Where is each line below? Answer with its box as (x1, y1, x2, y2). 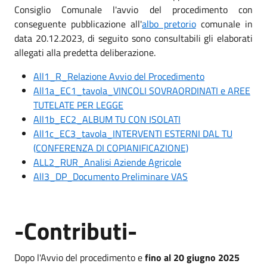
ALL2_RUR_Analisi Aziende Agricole (33, 155, 181, 169)
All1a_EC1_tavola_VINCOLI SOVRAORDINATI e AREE (33, 83, 250, 98)
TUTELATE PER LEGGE (33, 98, 123, 112)
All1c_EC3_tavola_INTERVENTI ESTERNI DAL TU (33, 126, 232, 141)
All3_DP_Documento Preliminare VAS (33, 169, 188, 184)
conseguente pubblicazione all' (14, 17, 142, 31)
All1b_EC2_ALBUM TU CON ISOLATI (33, 112, 181, 126)
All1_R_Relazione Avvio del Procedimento (33, 69, 204, 83)
